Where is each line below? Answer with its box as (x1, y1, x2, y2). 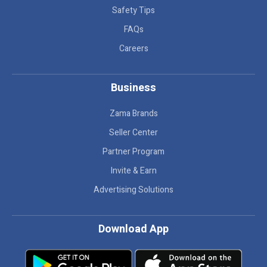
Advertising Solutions (94, 184, 173, 196)
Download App (98, 221, 169, 237)
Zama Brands (109, 107, 158, 120)
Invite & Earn (110, 164, 157, 177)
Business (111, 80, 156, 96)
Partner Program (103, 145, 164, 158)
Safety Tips (112, 4, 155, 17)
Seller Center (109, 126, 158, 139)
